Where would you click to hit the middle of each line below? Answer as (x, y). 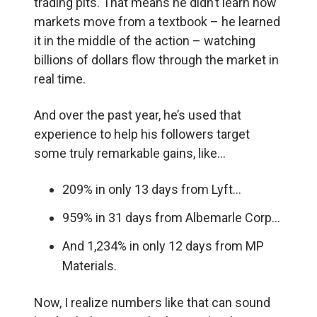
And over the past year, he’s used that (138, 115)
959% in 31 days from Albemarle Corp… (171, 217)
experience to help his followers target (142, 134)
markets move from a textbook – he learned (157, 21)
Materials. (90, 265)
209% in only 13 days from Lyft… (152, 189)
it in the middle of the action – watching (145, 40)
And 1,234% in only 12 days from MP (163, 246)
